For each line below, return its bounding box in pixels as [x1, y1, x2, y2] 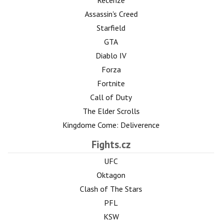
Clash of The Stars [80, 183, 142, 194]
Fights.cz [91, 137, 131, 151]
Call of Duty [90, 92, 132, 102]
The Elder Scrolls [82, 106, 140, 116]
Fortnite [97, 78, 125, 88]
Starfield [97, 22, 125, 33]
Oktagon [97, 169, 125, 180]
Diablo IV [96, 50, 126, 60]
